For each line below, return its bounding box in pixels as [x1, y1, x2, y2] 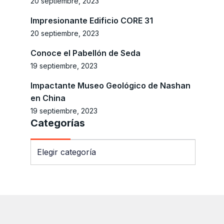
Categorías [30, 117, 85, 129]
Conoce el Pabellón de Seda [30, 48, 140, 58]
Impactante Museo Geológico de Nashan [30, 80, 190, 91]
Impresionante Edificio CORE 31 [30, 15, 153, 26]
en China [30, 93, 65, 103]
